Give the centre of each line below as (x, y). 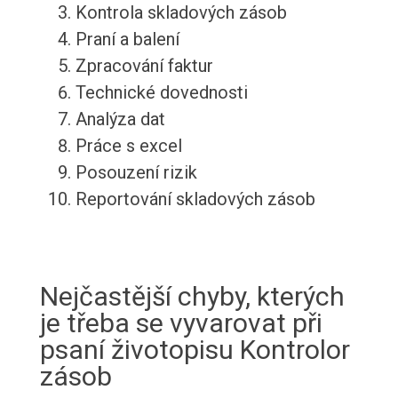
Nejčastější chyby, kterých (192, 297)
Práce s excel (128, 146)
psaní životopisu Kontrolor (195, 350)
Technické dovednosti (161, 93)
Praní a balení (127, 40)
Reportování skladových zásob (195, 199)
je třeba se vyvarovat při (181, 323)
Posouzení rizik (136, 173)
